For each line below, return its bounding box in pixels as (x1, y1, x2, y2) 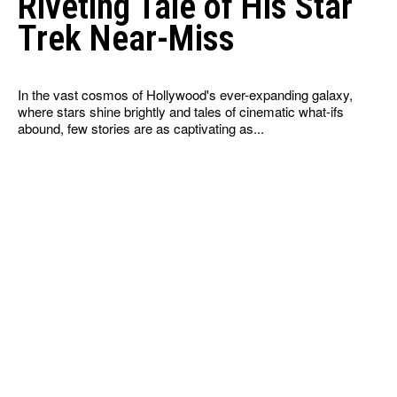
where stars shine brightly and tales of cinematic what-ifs (18, 101, 344, 121)
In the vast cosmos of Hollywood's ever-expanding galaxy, (18, 84, 353, 104)
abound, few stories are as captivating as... (18, 118, 264, 137)
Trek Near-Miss (18, 17, 235, 59)
